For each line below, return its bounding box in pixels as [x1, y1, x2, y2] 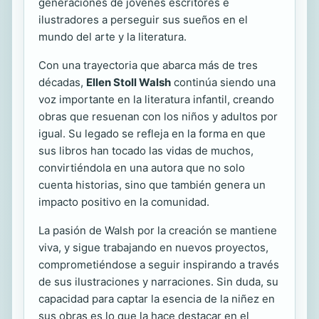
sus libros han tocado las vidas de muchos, [38, 144, 253, 158]
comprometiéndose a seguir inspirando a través [38, 258, 279, 272]
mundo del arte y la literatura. [38, 30, 187, 44]
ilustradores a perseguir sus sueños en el [38, 13, 248, 27]
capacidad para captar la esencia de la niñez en [38, 292, 275, 306]
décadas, [38, 75, 86, 90]
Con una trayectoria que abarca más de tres [38, 58, 258, 73]
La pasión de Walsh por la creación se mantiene [38, 224, 277, 238]
